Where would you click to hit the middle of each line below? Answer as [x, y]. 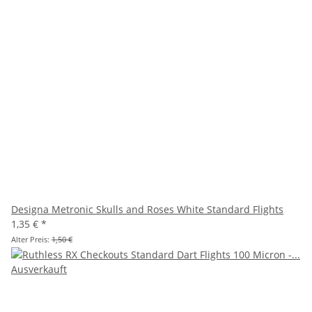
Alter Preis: [31, 240]
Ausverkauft [39, 270]
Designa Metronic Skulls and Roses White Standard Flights [147, 210]
